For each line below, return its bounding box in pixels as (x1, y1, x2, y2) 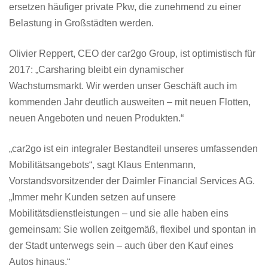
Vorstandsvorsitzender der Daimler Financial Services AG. (9, 175, 255, 186)
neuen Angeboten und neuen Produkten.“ (9, 112, 184, 123)
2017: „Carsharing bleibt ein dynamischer (9, 64, 184, 75)
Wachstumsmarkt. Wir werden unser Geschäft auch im (9, 80, 237, 91)
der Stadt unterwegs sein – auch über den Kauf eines (9, 240, 233, 251)
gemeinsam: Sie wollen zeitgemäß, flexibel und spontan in (9, 224, 256, 234)
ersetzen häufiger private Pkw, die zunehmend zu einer (9, 1, 241, 12)
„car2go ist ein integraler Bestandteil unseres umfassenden (9, 143, 258, 154)
